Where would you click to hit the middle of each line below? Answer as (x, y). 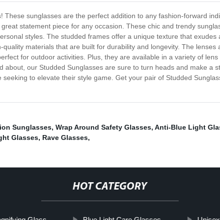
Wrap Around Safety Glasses (103, 127)
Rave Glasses (65, 138)
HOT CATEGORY (110, 187)
